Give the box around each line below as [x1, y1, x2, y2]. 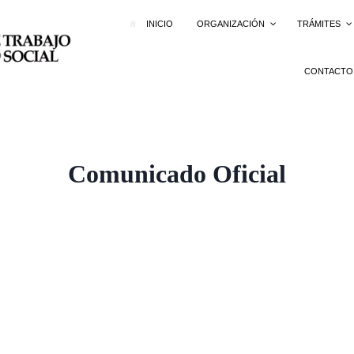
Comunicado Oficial [68, 160, 286, 188]
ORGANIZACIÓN [197, 19, 265, 28]
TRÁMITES [297, 19, 341, 28]
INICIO [146, 19, 173, 28]
